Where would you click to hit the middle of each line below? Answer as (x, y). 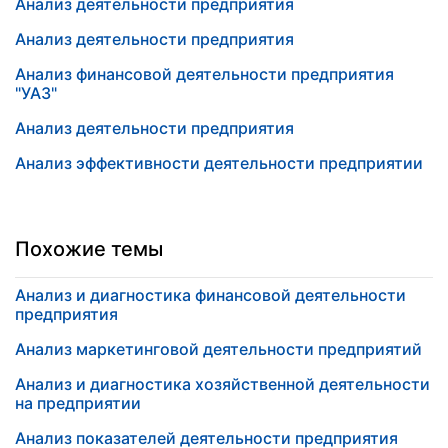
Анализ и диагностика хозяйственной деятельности (222, 384)
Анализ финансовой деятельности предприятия (204, 74)
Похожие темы (89, 249)
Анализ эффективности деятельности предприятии (219, 163)
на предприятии (78, 403)
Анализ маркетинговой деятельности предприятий (218, 349)
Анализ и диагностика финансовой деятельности (210, 295)
